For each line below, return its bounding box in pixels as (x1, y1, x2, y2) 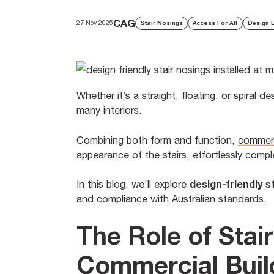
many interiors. (76, 105, 142, 116)
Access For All (193, 19, 238, 27)
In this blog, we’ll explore (76, 178, 190, 190)
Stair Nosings (139, 19, 183, 27)
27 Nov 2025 (76, 19, 113, 27)
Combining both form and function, (76, 134, 238, 146)
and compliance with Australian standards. (76, 193, 267, 204)
